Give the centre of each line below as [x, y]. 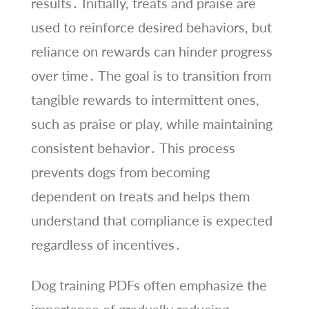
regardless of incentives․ [106, 244]
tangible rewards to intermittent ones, [145, 99]
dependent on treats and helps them [140, 196]
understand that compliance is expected [151, 220]
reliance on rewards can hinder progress [151, 51]
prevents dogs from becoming [120, 171]
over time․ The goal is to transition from [151, 75]
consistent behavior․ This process [133, 147]
